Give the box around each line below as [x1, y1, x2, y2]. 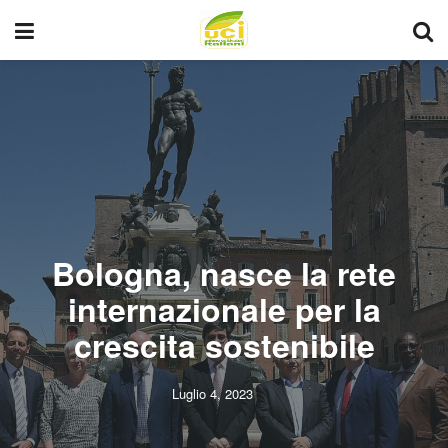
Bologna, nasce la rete [52, 250, 396, 296]
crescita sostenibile [73, 322, 375, 368]
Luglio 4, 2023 [172, 384, 253, 403]
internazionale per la [67, 286, 381, 332]
